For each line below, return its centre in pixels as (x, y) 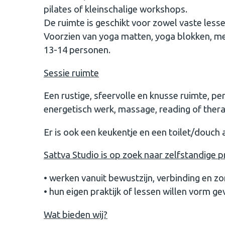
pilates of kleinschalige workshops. (116, 9)
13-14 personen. (78, 50)
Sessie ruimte (71, 73)
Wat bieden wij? (76, 214)
